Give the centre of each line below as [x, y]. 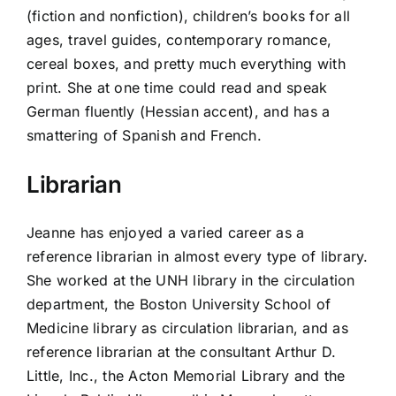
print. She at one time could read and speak [177, 88]
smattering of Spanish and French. [144, 135]
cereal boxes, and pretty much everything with [186, 64]
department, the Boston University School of [179, 304]
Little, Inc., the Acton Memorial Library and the [186, 376]
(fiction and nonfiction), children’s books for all [188, 16]
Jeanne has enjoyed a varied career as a [166, 232]
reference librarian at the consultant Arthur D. [182, 352]
